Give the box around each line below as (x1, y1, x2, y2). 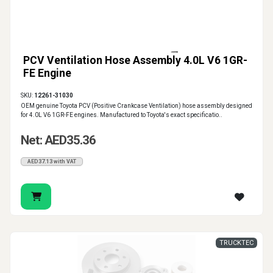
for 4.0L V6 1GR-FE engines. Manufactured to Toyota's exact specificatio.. (21, 112, 222, 119)
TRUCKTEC (219, 239, 253, 247)
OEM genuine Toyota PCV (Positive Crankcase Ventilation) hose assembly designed (21, 102, 252, 110)
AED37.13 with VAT (27, 158, 76, 165)
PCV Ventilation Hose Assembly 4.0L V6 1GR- (23, 54, 247, 67)
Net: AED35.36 (21, 133, 96, 148)
